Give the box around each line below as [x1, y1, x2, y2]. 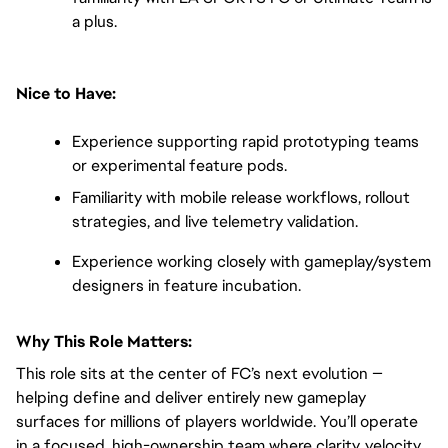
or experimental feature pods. [72, 155, 287, 176]
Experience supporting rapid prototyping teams [72, 131, 419, 152]
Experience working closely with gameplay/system [72, 251, 431, 272]
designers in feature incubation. [72, 275, 301, 296]
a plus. [72, 11, 117, 32]
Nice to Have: [16, 83, 116, 104]
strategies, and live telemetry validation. [72, 211, 358, 232]
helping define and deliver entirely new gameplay [16, 387, 366, 408]
